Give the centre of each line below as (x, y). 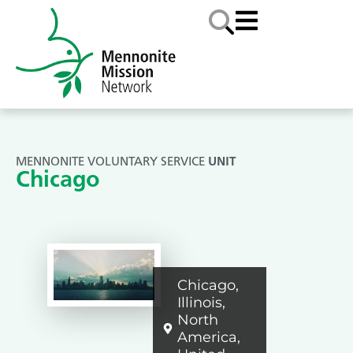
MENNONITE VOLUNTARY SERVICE (110, 162)
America (207, 337)
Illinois (200, 302)
